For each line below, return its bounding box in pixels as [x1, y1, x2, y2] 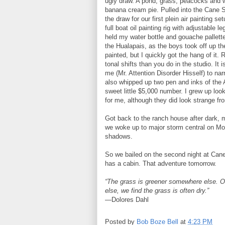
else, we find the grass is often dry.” [105, 187, 209, 194]
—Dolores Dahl [105, 196, 149, 203]
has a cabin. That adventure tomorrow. [105, 160, 216, 167]
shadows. [105, 133, 133, 140]
